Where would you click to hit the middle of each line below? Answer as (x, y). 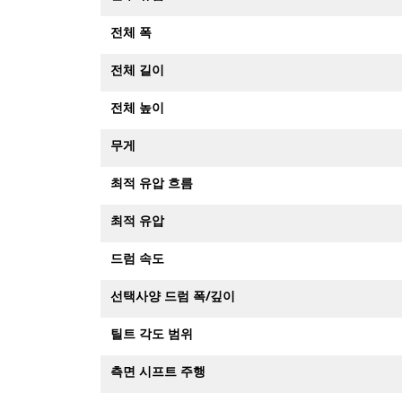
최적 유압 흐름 (152, 183)
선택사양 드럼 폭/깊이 (173, 296)
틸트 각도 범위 (152, 333)
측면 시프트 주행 (158, 371)
